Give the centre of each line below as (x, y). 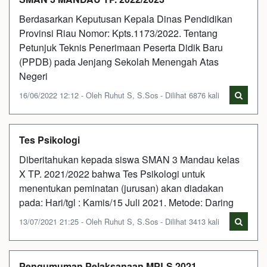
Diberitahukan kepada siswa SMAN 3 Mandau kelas (129, 159)
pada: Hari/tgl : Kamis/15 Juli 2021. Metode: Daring (126, 202)
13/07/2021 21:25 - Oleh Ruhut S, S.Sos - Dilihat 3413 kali (119, 221)
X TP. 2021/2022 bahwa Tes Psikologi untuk (112, 173)
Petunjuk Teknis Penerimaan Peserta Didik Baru (121, 47)
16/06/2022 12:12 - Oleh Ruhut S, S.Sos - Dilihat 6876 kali (119, 95)
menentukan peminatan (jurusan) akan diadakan (121, 188)
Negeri (33, 76)
